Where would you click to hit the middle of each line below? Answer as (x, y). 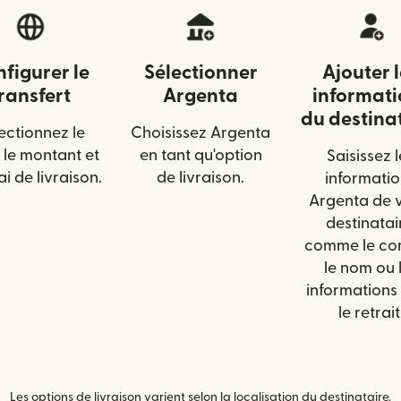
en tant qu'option (200, 156)
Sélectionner (200, 73)
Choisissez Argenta (200, 133)
